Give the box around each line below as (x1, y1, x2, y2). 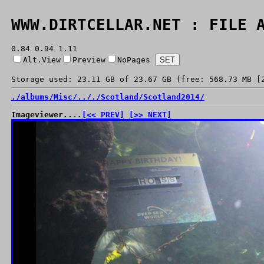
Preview (72, 55, 105, 64)
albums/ (20, 92, 54, 101)
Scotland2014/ (143, 92, 204, 101)
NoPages (117, 55, 150, 64)
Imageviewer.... (11, 110, 82, 119)
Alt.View (22, 55, 61, 64)
